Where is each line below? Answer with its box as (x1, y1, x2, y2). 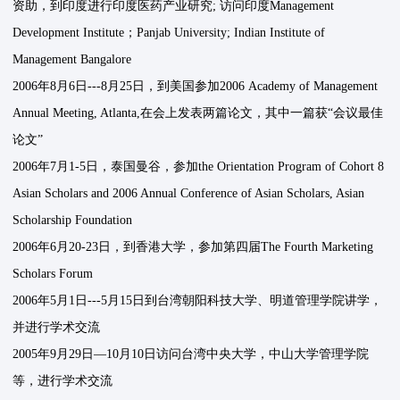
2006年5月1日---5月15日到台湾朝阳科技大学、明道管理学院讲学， (12, 294, 383, 308)
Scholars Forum (12, 267, 94, 281)
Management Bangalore (12, 53, 132, 67)
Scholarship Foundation (12, 213, 133, 228)
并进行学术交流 (12, 321, 101, 335)
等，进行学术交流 (12, 374, 113, 388)
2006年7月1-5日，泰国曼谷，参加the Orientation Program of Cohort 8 (12, 160, 385, 174)
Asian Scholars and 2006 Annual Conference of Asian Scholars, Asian (12, 187, 365, 201)
